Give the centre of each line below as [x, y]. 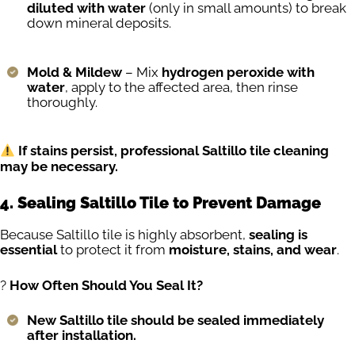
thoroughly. [62, 102]
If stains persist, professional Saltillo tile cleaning [174, 151]
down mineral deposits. [99, 23]
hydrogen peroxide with [238, 72]
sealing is [278, 235]
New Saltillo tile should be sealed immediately [176, 321]
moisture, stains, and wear [253, 250]
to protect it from [113, 250]
